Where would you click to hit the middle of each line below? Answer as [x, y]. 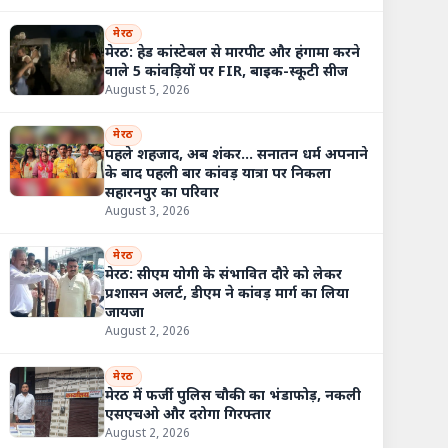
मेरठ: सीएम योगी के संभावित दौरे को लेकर [224, 276]
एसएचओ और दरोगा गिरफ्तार [188, 415]
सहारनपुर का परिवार [162, 193]
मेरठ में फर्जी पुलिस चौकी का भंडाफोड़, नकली [233, 396]
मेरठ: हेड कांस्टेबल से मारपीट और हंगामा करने [233, 54]
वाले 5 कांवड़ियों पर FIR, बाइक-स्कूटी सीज [227, 73]
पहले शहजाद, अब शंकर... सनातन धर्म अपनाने [237, 155]
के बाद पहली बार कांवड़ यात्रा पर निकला [218, 174]
